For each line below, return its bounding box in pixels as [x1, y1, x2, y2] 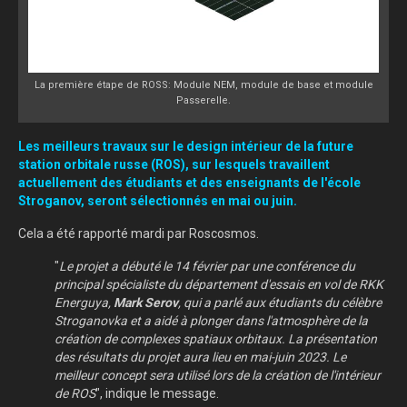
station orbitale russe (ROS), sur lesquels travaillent [18, 157, 330, 172]
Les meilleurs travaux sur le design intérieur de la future [18, 139, 353, 154]
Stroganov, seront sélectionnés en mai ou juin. [18, 194, 297, 208]
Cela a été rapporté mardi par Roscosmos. [18, 226, 259, 241]
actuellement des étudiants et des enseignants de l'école [18, 175, 361, 190]
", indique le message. [95, 386, 219, 401]
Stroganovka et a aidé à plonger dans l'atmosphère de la [55, 313, 368, 328]
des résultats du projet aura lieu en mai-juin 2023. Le [55, 350, 346, 364]
